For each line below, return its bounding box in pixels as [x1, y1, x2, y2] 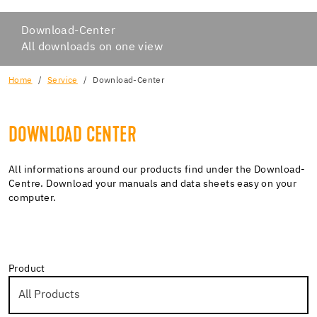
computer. [8, 192, 57, 203]
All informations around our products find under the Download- [8, 164, 306, 175]
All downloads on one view [21, 40, 163, 53]
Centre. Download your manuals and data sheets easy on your [8, 178, 297, 189]
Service [47, 76, 78, 85]
